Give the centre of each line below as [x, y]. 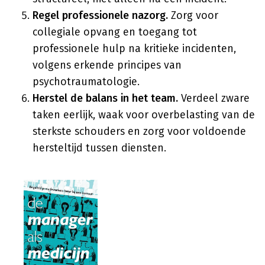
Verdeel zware [214, 98]
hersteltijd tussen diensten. [99, 148]
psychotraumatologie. [86, 82]
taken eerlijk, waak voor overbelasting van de [144, 115]
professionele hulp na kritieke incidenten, [134, 49]
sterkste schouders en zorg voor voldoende [139, 131]
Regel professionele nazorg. [100, 15]
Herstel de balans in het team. [105, 98]
